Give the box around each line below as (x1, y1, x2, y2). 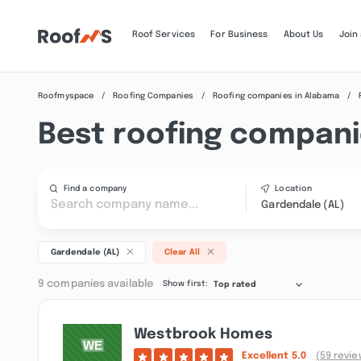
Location (275, 185, 313, 193)
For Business (210, 31, 268, 40)
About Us (283, 31, 324, 40)
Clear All (164, 247, 201, 256)
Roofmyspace (38, 91, 94, 100)
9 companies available (38, 278, 154, 289)
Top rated (214, 280, 257, 288)
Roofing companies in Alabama (213, 91, 339, 100)
